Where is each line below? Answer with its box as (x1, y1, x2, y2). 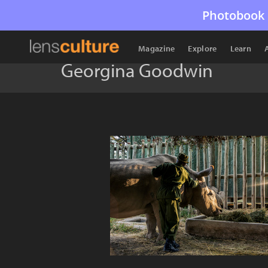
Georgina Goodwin (61, 58, 213, 82)
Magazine (138, 43, 175, 54)
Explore (188, 43, 217, 54)
